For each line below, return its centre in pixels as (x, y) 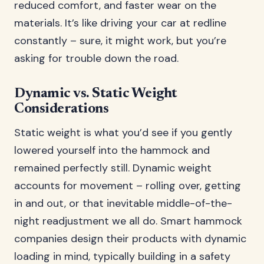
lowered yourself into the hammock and (112, 150)
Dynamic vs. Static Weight (96, 94)
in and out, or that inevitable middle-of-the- (123, 203)
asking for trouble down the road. (96, 58)
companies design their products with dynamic (130, 239)
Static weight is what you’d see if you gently (123, 133)
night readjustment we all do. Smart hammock (128, 221)
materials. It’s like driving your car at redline (120, 23)
